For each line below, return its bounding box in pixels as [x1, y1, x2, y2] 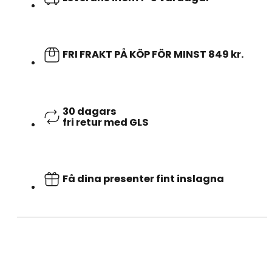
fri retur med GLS [63, 115, 149, 129]
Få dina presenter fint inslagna [63, 172, 224, 186]
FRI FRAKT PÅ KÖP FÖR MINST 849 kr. [63, 47, 243, 62]
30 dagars [63, 104, 117, 118]
